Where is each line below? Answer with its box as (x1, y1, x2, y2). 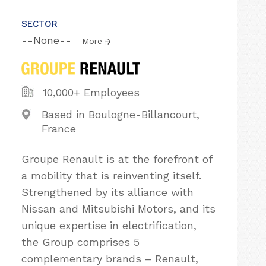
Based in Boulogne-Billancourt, (42, 107, 200, 121)
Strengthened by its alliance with (21, 185, 194, 198)
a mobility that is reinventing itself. (21, 169, 201, 182)
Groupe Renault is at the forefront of (21, 152, 212, 165)
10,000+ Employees (43, 85, 140, 99)
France (42, 122, 77, 135)
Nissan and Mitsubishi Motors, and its (21, 202, 216, 215)
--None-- (21, 34, 75, 46)
